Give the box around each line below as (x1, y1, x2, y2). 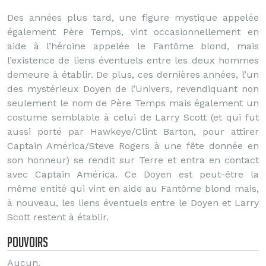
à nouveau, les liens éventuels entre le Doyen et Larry (7, 197, 259, 208)
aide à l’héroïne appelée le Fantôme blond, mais (7, 40, 259, 52)
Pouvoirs (7, 234, 48, 250)
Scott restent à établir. (7, 211, 109, 223)
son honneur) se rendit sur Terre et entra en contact (7, 154, 259, 166)
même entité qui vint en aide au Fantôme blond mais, (7, 183, 259, 194)
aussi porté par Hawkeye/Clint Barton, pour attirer (7, 126, 259, 137)
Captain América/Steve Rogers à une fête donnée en (7, 140, 259, 151)
